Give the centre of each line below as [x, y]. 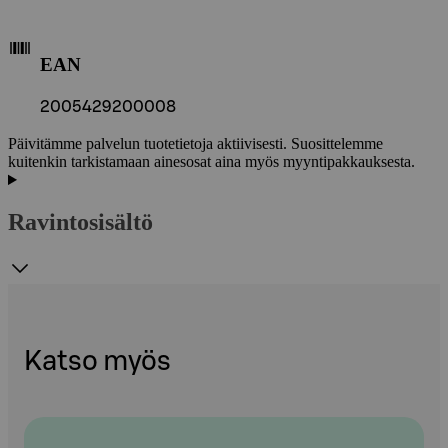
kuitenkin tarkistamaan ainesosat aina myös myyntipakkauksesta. [211, 162]
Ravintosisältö [80, 222]
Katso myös [97, 362]
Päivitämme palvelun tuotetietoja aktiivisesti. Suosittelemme [195, 144]
